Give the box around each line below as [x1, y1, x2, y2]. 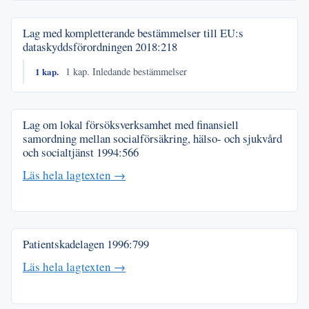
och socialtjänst [23, 143, 97, 160]
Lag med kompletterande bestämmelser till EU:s [23, 25, 243, 41]
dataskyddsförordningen [23, 39, 135, 55]
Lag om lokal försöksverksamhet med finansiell [23, 116, 239, 132]
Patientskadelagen [23, 236, 107, 252]
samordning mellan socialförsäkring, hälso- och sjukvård [23, 130, 282, 146]
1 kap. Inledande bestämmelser [63, 64, 188, 78]
